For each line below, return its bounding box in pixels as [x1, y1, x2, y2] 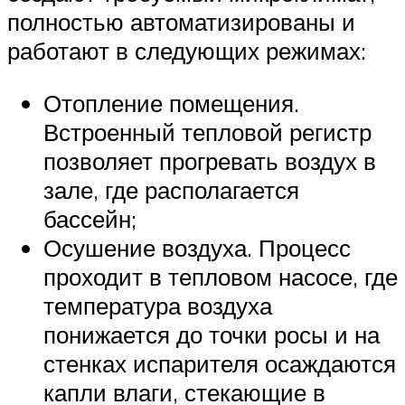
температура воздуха [43, 290, 272, 320]
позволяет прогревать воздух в [43, 146, 376, 175]
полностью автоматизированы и [7, 7, 355, 37]
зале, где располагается [43, 174, 299, 204]
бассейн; [43, 203, 137, 233]
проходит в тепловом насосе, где [43, 261, 398, 291]
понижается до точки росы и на [43, 319, 380, 349]
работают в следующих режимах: [7, 36, 366, 66]
